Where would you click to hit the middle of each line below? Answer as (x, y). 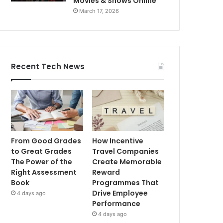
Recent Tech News (48, 66)
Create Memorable (127, 162)
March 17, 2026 (99, 11)
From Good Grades (46, 141)
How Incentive (118, 141)
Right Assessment (44, 172)
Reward (106, 172)
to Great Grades (42, 151)
